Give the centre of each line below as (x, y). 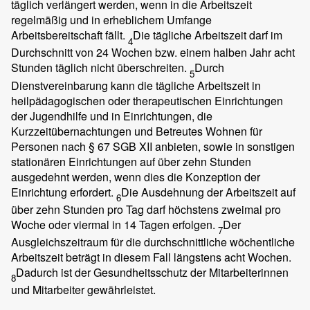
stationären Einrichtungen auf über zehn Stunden (131, 161)
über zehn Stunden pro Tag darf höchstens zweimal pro (146, 209)
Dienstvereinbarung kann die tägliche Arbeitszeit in (136, 85)
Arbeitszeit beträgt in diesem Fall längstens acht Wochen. (151, 257)
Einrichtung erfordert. (64, 192)
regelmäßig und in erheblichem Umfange (111, 20)
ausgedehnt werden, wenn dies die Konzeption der (136, 176)
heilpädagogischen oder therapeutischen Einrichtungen (147, 100)
